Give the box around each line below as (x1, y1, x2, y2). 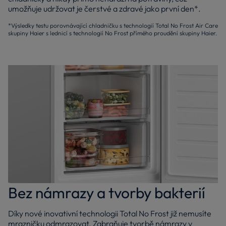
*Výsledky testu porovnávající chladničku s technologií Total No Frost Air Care (8, 22, 218, 30)
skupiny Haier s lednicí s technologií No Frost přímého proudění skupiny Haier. (8, 29, 217, 37)
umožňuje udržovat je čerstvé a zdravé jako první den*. (8, 4, 201, 14)
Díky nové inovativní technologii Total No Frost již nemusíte (8, 208, 211, 219)
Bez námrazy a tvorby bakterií (8, 183, 205, 203)
